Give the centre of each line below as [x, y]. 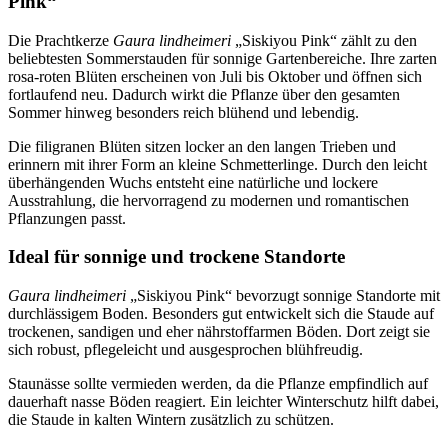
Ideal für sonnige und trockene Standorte [176, 257]
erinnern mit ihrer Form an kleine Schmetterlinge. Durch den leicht [217, 164]
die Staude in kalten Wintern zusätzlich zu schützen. [171, 420]
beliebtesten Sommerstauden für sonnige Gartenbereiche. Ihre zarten [222, 58]
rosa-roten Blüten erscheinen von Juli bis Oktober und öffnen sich [215, 76]
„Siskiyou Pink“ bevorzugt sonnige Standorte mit [283, 296]
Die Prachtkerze [60, 40]
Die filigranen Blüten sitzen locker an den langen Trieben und [202, 146]
